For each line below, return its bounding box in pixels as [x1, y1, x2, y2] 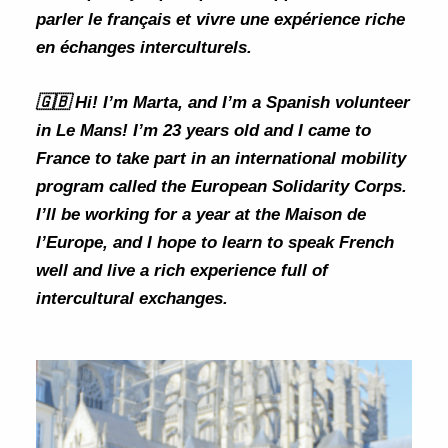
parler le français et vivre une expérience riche [36, 10, 406, 29]
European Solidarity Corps [191, 177, 403, 197]
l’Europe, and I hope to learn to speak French [36, 233, 395, 253]
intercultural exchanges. [36, 289, 229, 309]
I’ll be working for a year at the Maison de [36, 205, 367, 225]
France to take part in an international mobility [36, 149, 407, 169]
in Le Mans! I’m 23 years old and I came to [36, 121, 372, 141]
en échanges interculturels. [36, 38, 253, 57]
